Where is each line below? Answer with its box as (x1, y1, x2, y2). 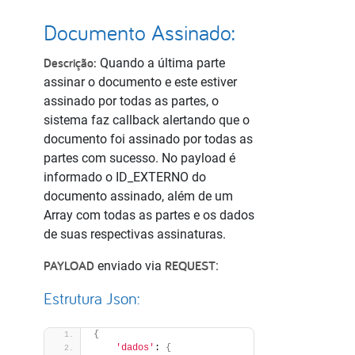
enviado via (97, 258, 165, 273)
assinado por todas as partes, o (44, 94, 219, 109)
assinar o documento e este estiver (44, 74, 237, 90)
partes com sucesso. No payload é (44, 151, 235, 166)
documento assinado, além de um (44, 189, 233, 204)
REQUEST (165, 258, 216, 274)
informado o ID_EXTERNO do (44, 170, 206, 185)
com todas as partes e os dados (73, 208, 254, 223)
